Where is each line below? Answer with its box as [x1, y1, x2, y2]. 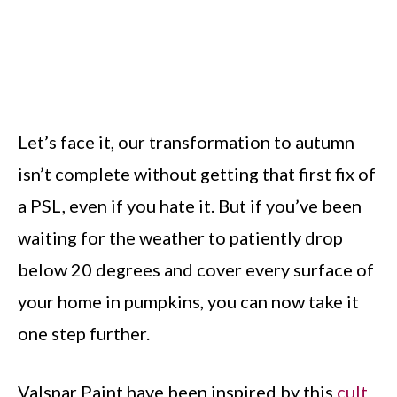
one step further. [18, 323, 150, 344]
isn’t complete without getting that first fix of [18, 163, 376, 184]
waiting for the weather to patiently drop [18, 227, 343, 248]
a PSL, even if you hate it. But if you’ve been [18, 195, 362, 216]
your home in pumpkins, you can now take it [18, 291, 359, 312]
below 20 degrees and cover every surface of [18, 259, 374, 280]
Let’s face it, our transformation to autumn [18, 131, 354, 152]
